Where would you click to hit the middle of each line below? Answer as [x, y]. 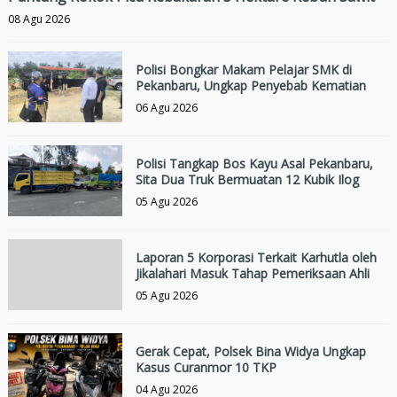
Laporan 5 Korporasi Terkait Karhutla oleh [256, 258]
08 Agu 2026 [39, 19]
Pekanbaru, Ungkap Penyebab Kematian [250, 86]
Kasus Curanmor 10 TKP [206, 368]
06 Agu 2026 [166, 108]
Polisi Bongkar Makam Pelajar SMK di [243, 70]
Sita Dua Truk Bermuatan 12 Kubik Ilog [247, 180]
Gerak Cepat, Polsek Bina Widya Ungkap [250, 352]
